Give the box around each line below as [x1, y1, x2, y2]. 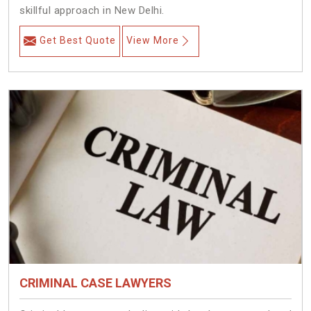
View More [126, 35, 179, 47]
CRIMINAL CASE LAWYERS [19, 276, 171, 291]
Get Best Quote [40, 35, 116, 47]
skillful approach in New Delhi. [19, 4, 165, 17]
